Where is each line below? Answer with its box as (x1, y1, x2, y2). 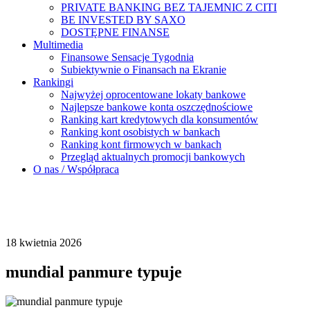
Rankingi (33, 76, 73, 88)
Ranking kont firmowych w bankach (61, 138, 221, 150)
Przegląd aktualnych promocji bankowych (61, 151, 245, 163)
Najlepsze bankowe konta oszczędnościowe (61, 101, 253, 113)
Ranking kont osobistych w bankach (61, 126, 220, 138)
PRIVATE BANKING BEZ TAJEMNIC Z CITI (61, 1, 277, 13)
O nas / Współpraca (33, 163, 119, 175)
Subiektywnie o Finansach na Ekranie (61, 64, 226, 75)
